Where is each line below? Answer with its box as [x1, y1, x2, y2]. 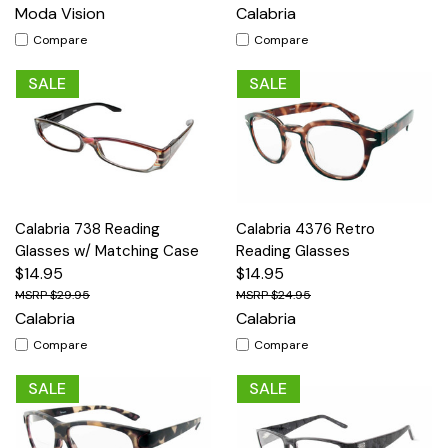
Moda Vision [15, 2, 105, 24]
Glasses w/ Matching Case [15, 240, 199, 261]
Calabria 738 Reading [15, 218, 160, 239]
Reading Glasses [236, 240, 350, 261]
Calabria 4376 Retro [236, 218, 375, 239]
